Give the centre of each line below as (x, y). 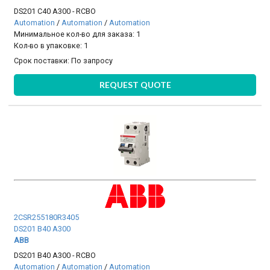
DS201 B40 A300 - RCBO (55, 256)
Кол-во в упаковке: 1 (51, 45)
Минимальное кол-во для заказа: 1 (77, 34)
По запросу (92, 61)
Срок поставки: (43, 61)
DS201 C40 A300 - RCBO (55, 11)
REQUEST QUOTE (135, 84)
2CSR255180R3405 (47, 218)
